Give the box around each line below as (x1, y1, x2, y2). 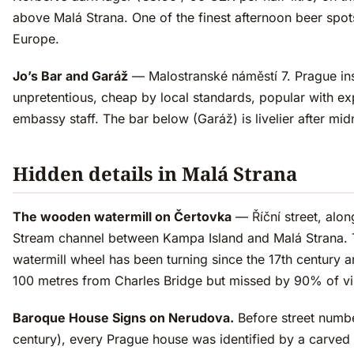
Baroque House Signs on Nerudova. (13, 310, 234, 326)
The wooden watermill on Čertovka (13, 209, 232, 225)
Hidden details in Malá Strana (13, 160, 297, 187)
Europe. (13, 31, 59, 47)
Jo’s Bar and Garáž (13, 68, 128, 85)
